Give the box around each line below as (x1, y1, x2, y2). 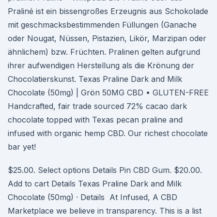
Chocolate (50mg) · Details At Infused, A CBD (8, 192, 177, 202)
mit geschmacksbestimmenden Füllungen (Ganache (8, 20, 197, 30)
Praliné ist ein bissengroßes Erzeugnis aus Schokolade (8, 6, 208, 16)
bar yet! (8, 142, 36, 152)
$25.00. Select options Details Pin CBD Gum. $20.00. (8, 165, 202, 175)
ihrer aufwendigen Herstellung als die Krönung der (8, 61, 194, 70)
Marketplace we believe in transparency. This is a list (8, 206, 201, 216)
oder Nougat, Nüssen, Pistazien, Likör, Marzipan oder (8, 33, 206, 43)
